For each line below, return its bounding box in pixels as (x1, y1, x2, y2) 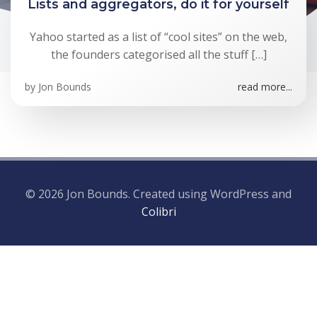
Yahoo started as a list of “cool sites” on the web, (30, 29, 287, 45)
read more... (238, 80, 292, 93)
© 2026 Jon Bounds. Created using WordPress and (25, 186, 292, 202)
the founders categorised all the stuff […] (50, 47, 267, 62)
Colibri (141, 204, 176, 219)
